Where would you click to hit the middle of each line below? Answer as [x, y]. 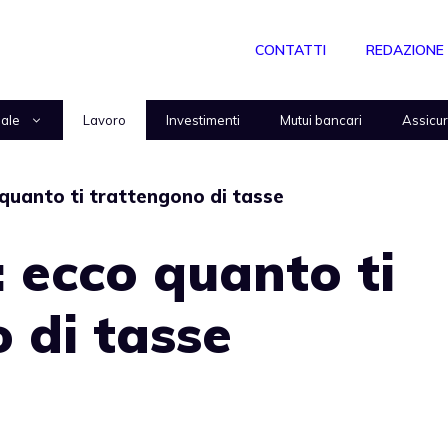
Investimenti [203, 120]
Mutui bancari [321, 120]
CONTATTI [290, 50]
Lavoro [104, 120]
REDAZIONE [405, 50]
